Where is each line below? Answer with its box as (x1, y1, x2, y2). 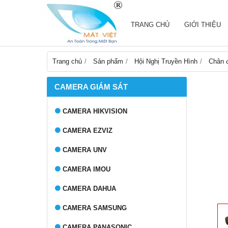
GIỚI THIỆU (184, 21, 221, 28)
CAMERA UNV (63, 146, 107, 154)
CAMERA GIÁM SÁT (54, 82, 128, 91)
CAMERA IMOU (63, 165, 110, 173)
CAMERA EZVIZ (63, 127, 112, 134)
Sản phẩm (93, 58, 123, 65)
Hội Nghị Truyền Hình (134, 58, 197, 65)
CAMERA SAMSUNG (63, 204, 127, 212)
